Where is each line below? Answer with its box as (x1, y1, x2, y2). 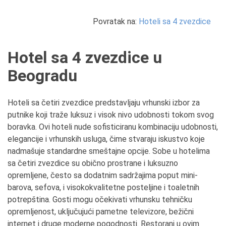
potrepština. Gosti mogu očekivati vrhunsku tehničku (8, 195, 192, 204)
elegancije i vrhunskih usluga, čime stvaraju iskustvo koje (8, 134, 205, 144)
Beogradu (8, 66, 77, 85)
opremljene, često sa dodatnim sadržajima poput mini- (8, 171, 198, 180)
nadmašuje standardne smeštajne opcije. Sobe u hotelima (8, 146, 210, 156)
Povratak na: (93, 17, 139, 26)
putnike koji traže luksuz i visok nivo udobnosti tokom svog (8, 110, 214, 120)
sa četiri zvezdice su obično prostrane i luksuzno (8, 158, 178, 168)
